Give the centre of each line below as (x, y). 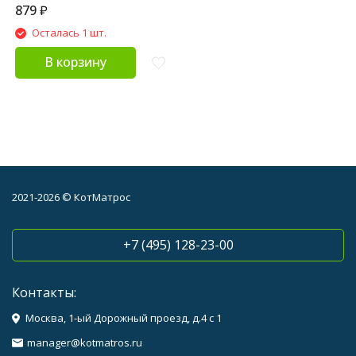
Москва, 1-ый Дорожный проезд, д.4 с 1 (124, 318)
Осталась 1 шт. (69, 33)
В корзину (75, 62)
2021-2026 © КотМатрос (71, 197)
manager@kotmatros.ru (85, 342)
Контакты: (44, 292)
